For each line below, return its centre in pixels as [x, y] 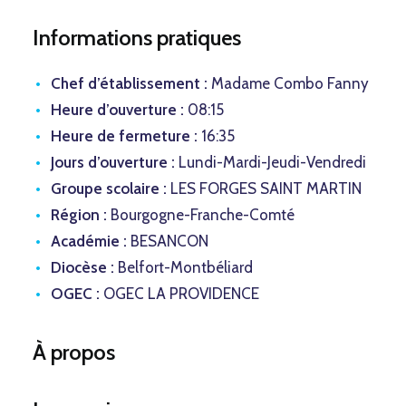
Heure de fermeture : [124, 136]
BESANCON [168, 241]
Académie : [89, 241]
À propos [74, 352]
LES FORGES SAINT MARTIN [264, 188]
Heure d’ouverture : [117, 110]
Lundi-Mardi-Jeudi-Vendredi [271, 162]
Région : [79, 215]
